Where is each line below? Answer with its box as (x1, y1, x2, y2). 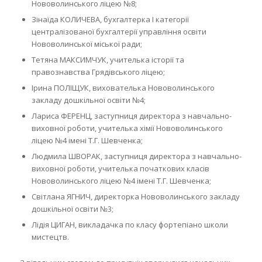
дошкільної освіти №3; (31, 203, 113, 214)
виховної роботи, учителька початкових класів (31, 163, 209, 174)
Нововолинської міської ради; (31, 38, 142, 49)
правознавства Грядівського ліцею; (31, 66, 165, 77)
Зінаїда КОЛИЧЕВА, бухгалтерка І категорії (31, 13, 189, 25)
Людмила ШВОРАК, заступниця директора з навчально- (31, 150, 242, 161)
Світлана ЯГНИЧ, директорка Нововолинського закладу (31, 191, 240, 202)
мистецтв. (31, 231, 69, 242)
